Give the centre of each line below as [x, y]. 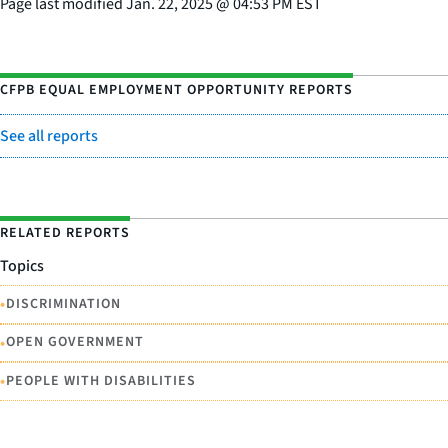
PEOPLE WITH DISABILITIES [101, 380]
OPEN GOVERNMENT [75, 342]
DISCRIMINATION [63, 303]
